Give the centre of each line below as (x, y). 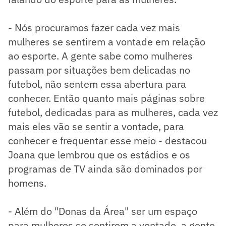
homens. (27, 183)
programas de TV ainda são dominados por (105, 168)
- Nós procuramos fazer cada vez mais (94, 27)
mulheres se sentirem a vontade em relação (107, 41)
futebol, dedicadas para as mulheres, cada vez (113, 112)
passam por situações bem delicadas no (99, 70)
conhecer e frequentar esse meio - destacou (107, 140)
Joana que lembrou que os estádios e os (99, 154)
